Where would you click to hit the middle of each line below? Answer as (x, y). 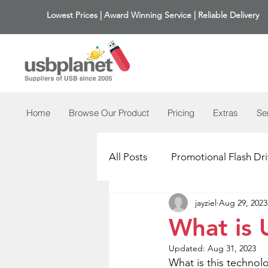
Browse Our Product (109, 113)
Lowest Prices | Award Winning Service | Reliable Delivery (153, 15)
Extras (226, 113)
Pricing (181, 113)
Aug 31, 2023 (232, 248)
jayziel (206, 202)
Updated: (188, 248)
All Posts (128, 156)
